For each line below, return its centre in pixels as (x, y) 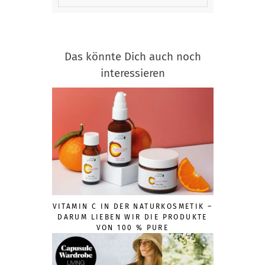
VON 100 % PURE (132, 228)
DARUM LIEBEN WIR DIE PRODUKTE (132, 217)
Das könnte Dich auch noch (132, 57)
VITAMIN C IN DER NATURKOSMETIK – (132, 207)
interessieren (132, 74)
